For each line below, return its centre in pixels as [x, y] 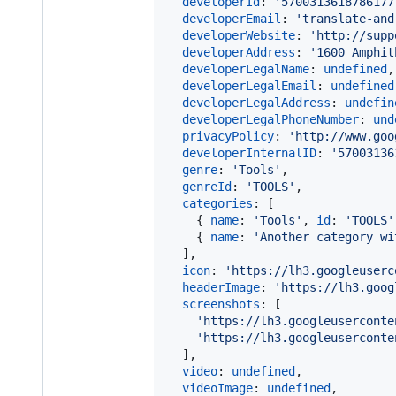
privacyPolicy [228, 136]
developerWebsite [239, 35]
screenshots [221, 304]
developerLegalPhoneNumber [270, 119]
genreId [207, 186]
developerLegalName [246, 69]
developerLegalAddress [256, 102]
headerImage [221, 287]
